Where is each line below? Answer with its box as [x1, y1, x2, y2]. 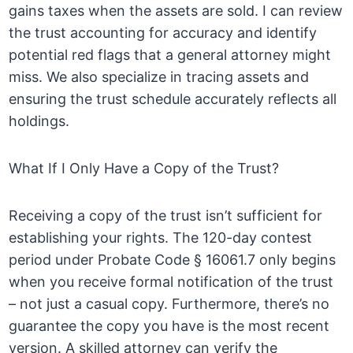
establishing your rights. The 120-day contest [9, 229, 313, 247]
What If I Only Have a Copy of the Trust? [9, 160, 280, 177]
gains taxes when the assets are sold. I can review [9, 2, 344, 20]
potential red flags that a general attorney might [9, 46, 332, 64]
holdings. [9, 113, 70, 130]
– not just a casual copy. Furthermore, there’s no [9, 295, 330, 313]
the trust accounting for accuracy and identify [9, 24, 318, 42]
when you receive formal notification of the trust [9, 273, 334, 291]
